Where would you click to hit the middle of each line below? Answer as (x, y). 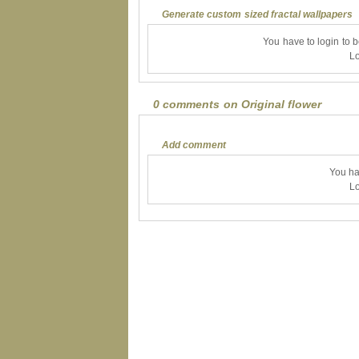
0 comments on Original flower (238, 104)
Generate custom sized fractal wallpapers (258, 14)
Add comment (194, 145)
